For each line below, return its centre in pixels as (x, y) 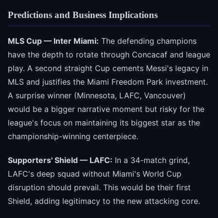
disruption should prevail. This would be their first (99, 188)
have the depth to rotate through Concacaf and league (109, 55)
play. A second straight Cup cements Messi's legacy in (108, 68)
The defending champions (148, 41)
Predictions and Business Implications (83, 15)
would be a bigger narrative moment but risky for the (106, 109)
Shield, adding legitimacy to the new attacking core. (104, 201)
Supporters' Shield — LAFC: (60, 160)
